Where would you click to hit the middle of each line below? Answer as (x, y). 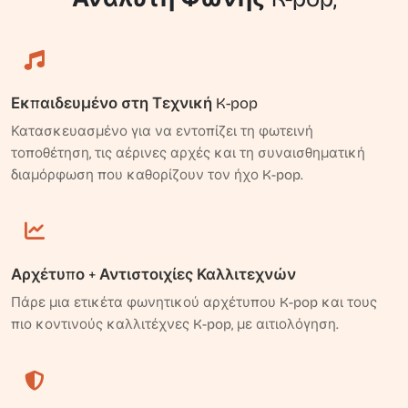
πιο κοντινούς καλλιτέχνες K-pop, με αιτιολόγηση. (175, 324)
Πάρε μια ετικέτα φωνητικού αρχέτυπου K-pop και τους (194, 302)
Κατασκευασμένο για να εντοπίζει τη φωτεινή (162, 131)
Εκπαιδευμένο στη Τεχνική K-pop (134, 103)
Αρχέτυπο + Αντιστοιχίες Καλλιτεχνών (153, 275)
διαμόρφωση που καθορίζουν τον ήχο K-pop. (157, 175)
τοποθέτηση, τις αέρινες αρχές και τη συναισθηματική (188, 153)
